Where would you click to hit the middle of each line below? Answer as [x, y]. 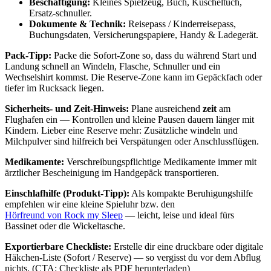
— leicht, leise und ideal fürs [178, 215]
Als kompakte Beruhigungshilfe [191, 193]
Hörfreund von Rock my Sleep [64, 215]
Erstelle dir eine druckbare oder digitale [187, 246]
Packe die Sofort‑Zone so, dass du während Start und [154, 55]
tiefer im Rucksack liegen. [54, 88]
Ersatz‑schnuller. [60, 13]
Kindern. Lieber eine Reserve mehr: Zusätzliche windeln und [121, 130]
